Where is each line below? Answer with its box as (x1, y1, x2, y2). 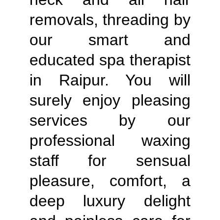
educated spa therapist (29, 51, 191, 69)
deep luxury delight (29, 192, 191, 210)
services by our (29, 111, 191, 129)
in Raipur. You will (29, 71, 191, 89)
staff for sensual (29, 152, 191, 169)
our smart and (29, 31, 191, 49)
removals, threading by (29, 11, 191, 28)
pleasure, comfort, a (29, 172, 191, 190)
